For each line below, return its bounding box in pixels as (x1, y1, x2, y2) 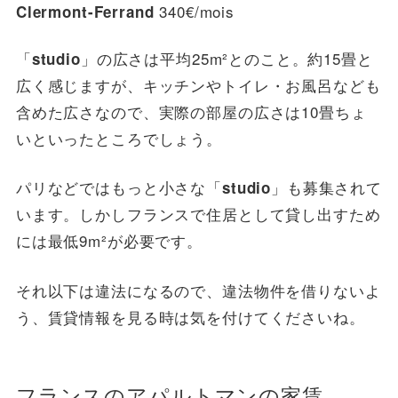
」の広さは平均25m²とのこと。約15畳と (80, 46, 373, 69)
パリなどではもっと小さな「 (15, 176, 222, 199)
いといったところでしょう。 (15, 126, 222, 149)
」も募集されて (271, 176, 383, 199)
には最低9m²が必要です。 (15, 229, 203, 252)
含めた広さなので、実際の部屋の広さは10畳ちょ (15, 99, 367, 123)
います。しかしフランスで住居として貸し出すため (15, 203, 381, 226)
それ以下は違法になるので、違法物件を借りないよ (15, 278, 381, 301)
